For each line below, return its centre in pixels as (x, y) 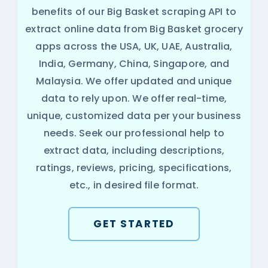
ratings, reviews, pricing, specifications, (134, 168)
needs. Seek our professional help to (134, 133)
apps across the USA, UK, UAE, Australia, (134, 46)
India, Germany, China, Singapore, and (134, 64)
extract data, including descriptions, (134, 150)
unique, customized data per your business (134, 116)
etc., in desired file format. (134, 185)
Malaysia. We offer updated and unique (134, 81)
